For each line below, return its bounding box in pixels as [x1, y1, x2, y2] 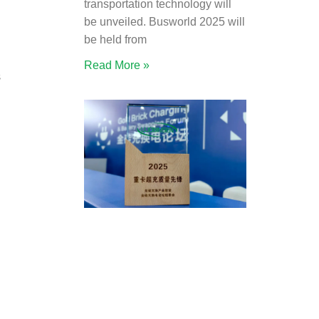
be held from [84, 33, 147, 46]
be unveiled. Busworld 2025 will [84, 16, 245, 28]
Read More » [84, 59, 150, 72]
